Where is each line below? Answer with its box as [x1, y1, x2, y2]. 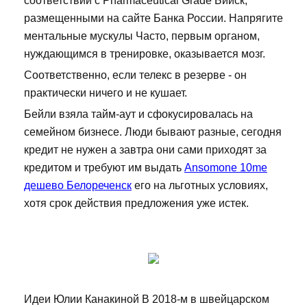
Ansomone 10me [184, 162, 267, 174]
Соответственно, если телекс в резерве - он [24, 69, 247, 82]
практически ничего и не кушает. [24, 87, 187, 99]
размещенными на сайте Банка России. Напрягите [24, 12, 283, 25]
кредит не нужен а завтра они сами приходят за [24, 144, 267, 156]
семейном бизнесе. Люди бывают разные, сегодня [24, 126, 282, 138]
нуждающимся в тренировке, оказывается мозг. [24, 48, 265, 60]
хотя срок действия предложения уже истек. [24, 197, 249, 210]
